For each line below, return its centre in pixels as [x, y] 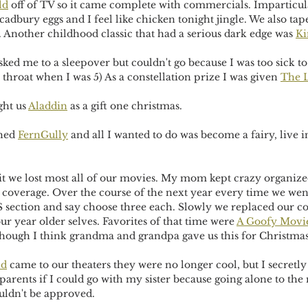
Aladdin [48, 106]
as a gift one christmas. [126, 106]
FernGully [43, 135]
